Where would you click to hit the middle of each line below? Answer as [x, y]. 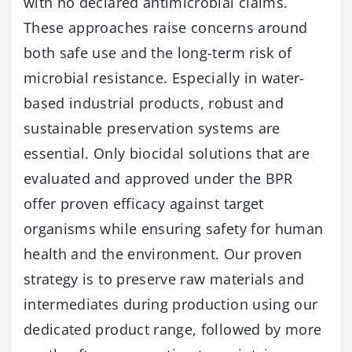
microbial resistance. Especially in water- [164, 78]
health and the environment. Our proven [163, 254]
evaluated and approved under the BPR [158, 179]
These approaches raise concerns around [166, 28]
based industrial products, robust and [154, 103]
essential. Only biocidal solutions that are [167, 154]
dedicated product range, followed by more [173, 330]
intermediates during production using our [171, 304]
